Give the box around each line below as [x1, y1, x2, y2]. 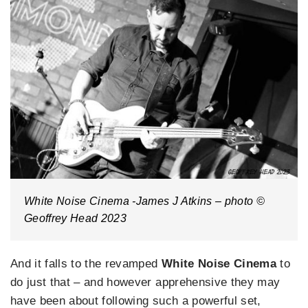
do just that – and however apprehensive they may [10, 275, 280, 289]
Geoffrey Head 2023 [24, 212, 127, 224]
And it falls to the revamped [10, 256, 162, 270]
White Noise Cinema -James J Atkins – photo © [24, 195, 265, 207]
